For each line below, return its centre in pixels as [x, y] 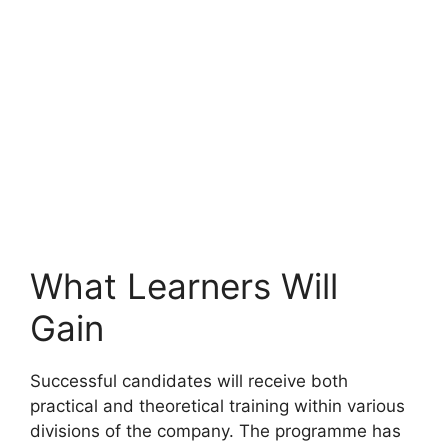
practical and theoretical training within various [217, 406]
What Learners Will [184, 286]
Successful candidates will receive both [189, 381]
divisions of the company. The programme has [215, 431]
